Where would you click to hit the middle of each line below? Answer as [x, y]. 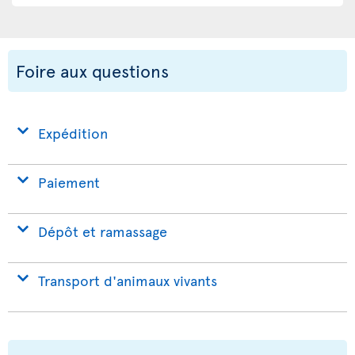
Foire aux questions [92, 71]
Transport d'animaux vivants [128, 280]
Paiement [69, 182]
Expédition [73, 133]
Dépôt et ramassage [103, 231]
